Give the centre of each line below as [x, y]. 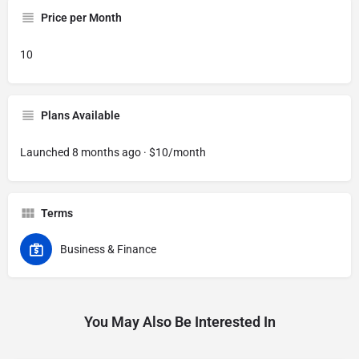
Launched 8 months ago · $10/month [113, 152]
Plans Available [81, 115]
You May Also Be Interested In [179, 322]
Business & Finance [108, 249]
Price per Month [81, 18]
